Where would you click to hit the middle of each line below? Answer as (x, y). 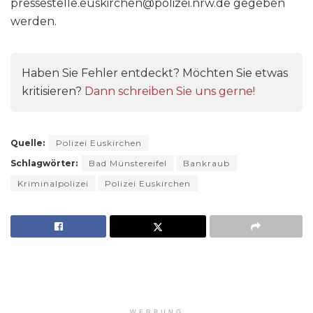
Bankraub (206, 163)
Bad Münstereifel (128, 163)
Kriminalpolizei (53, 184)
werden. (34, 22)
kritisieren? (53, 92)
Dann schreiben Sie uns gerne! (170, 92)
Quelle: (28, 143)
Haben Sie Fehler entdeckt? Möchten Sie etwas (155, 73)
